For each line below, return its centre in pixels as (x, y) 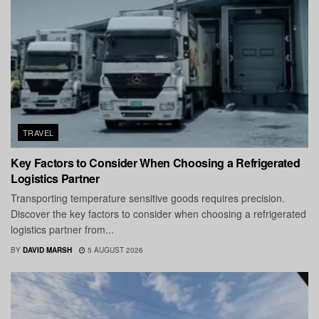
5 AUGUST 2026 (114, 250)
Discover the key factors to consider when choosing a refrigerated (158, 213)
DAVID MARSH (47, 250)
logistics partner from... (62, 229)
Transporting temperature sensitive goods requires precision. (148, 198)
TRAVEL (38, 132)
